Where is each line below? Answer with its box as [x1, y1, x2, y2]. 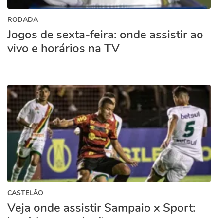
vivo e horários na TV [7, 40, 120, 56]
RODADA [7, 15, 38, 24]
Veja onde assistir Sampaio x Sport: [7, 200, 196, 216]
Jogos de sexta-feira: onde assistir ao [7, 27, 203, 42]
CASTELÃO [7, 188, 43, 198]
